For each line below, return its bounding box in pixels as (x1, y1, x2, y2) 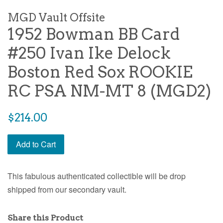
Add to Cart (16, 138, 56, 150)
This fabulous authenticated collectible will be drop (7, 170, 186, 182)
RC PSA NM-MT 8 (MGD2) (7, 81, 211, 101)
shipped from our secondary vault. (7, 184, 126, 196)
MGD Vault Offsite (7, 11, 106, 24)
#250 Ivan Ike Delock (7, 43, 171, 63)
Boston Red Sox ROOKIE (7, 62, 193, 82)
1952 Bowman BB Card (7, 24, 180, 44)
